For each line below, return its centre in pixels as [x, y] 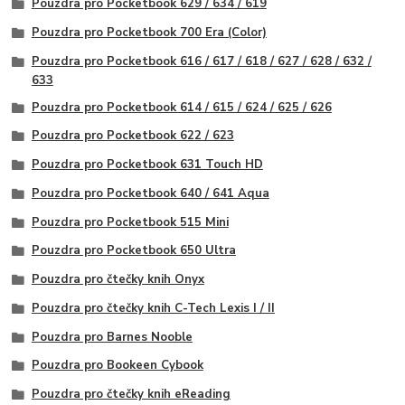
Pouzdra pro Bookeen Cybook [117, 366]
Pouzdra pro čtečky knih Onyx [118, 280]
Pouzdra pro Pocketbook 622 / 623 [132, 136]
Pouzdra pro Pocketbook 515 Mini [130, 222]
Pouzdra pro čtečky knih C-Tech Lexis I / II [153, 308]
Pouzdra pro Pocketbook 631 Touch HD [147, 165]
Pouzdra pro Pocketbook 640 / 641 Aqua [150, 193]
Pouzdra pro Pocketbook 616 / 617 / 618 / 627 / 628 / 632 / [201, 61]
